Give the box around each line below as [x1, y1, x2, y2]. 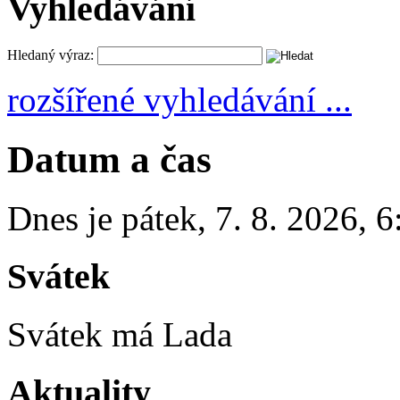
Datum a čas [7, 137, 212, 180]
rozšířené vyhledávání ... [7, 79, 352, 119]
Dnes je [7, 199, 121, 238]
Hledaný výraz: [7, 46, 94, 62]
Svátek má [7, 314, 162, 354]
